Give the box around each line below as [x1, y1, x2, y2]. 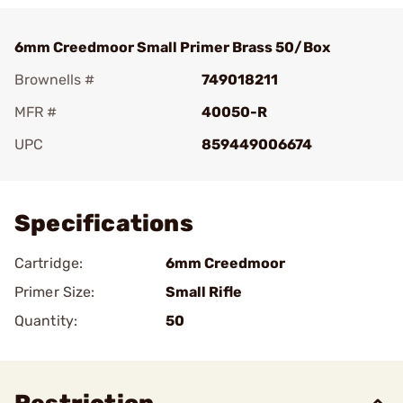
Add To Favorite [40, 161, 146, 178]
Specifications [14, 210, 193, 237]
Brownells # [14, 71, 94, 88]
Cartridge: [14, 255, 83, 272]
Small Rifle [166, 283, 242, 300]
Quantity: [14, 312, 77, 329]
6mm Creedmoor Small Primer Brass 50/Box [14, 39, 330, 56]
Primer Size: [14, 283, 95, 300]
